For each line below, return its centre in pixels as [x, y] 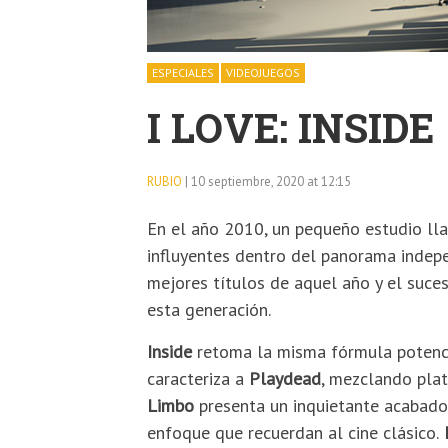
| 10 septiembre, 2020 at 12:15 [268, 182]
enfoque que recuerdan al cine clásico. [293, 433]
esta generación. [209, 310]
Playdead [285, 379]
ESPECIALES [183, 73]
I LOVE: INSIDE [290, 128]
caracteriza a [198, 379]
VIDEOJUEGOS [263, 73]
